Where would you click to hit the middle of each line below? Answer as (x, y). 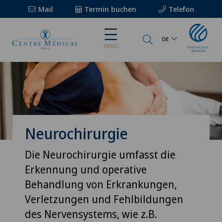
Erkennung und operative (86, 169)
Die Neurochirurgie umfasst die (100, 154)
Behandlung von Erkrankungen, (101, 184)
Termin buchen (110, 9)
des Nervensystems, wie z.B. (91, 214)
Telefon (181, 9)
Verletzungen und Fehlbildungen (104, 199)
